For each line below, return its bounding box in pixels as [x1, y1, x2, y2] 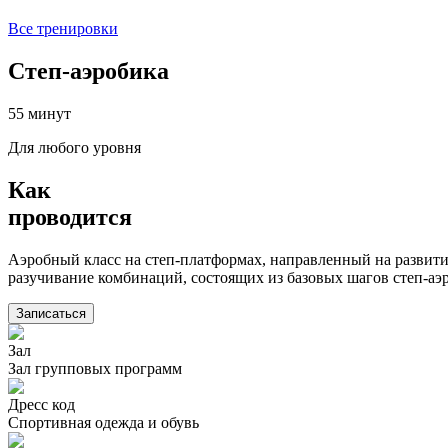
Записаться [16, 305, 86, 321]
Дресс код [8, 395, 75, 413]
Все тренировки [8, 20, 118, 38]
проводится [8, 203, 132, 230]
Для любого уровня [8, 139, 141, 156]
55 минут [8, 105, 71, 122]
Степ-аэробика [8, 58, 169, 85]
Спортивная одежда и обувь [8, 413, 199, 431]
